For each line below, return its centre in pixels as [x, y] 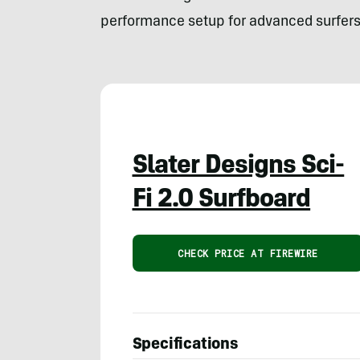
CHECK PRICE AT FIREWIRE [248, 254]
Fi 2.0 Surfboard [221, 201]
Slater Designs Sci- [238, 168]
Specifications [185, 346]
